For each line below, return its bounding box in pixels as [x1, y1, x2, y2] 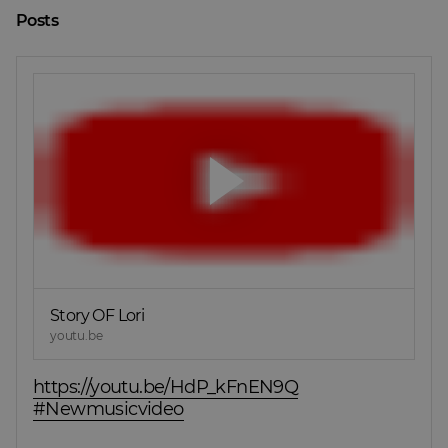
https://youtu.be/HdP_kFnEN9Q [33, 375, 299, 398]
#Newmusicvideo [33, 397, 184, 420]
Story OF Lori [50, 305, 145, 325]
